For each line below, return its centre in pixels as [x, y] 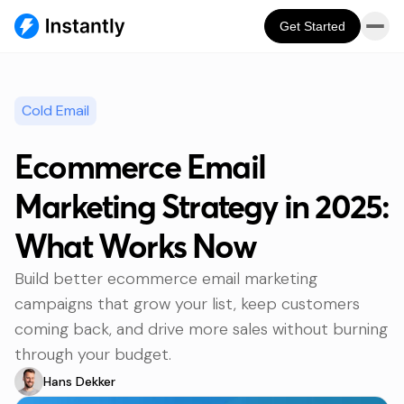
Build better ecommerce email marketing [166, 279]
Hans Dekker [79, 381]
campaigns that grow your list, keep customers [187, 304]
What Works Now [135, 246]
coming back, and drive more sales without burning [201, 329]
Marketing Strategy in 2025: [202, 207]
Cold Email [55, 110]
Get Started [312, 26]
